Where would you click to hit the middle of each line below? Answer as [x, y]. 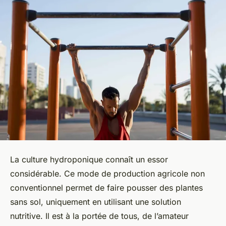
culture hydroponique [62, 160]
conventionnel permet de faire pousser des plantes [106, 188]
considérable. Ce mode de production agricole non [107, 174]
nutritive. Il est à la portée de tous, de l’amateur [99, 216]
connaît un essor [135, 160]
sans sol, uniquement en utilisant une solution [96, 202]
